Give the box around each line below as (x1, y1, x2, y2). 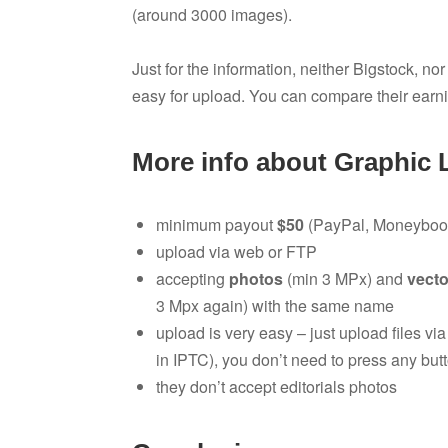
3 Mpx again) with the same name (156, 293, 394, 317)
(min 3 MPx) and (283, 266, 407, 290)
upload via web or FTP (156, 239, 317, 263)
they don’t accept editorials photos (156, 374, 397, 398)
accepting (156, 266, 229, 290)
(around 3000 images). (132, 2, 292, 26)
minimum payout (156, 212, 277, 236)
